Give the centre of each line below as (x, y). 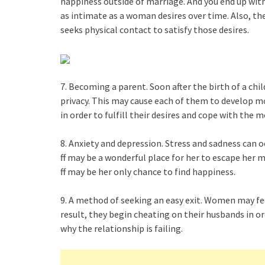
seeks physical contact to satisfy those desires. (155, 29)
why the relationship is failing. (122, 228)
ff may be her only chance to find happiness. (148, 171)
